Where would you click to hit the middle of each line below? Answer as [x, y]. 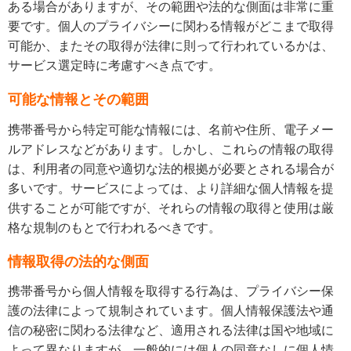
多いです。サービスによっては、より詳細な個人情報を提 [171, 188]
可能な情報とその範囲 [78, 100]
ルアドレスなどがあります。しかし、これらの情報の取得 [171, 149]
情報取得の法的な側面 [78, 261]
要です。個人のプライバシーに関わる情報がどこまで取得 [171, 27]
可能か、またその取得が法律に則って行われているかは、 [171, 46]
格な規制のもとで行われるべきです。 [114, 227]
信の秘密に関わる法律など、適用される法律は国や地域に [171, 331]
